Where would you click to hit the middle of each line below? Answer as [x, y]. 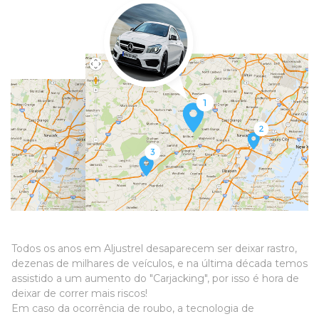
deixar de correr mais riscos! [81, 294]
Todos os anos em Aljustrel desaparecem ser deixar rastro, [154, 249]
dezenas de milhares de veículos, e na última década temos [159, 264]
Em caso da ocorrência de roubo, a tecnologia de [133, 309]
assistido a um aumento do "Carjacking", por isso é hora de [155, 279]
